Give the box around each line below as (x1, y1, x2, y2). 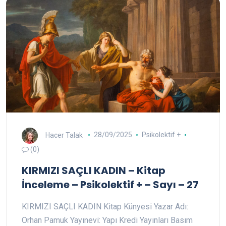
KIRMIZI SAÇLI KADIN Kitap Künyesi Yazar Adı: (22, 201, 188, 211)
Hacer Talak (45, 131, 83, 139)
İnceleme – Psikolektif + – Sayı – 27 (22, 177, 199, 192)
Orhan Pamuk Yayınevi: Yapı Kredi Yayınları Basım (22, 215, 193, 225)
